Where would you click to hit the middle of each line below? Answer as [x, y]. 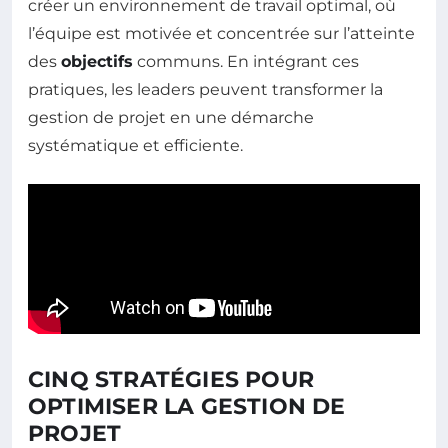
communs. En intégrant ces [246, 61]
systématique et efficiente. [135, 145]
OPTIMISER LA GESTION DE [187, 406]
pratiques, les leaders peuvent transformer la [205, 89]
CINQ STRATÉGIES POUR [171, 379]
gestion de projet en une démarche [171, 117]
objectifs [97, 61]
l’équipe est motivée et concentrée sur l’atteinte [221, 33]
